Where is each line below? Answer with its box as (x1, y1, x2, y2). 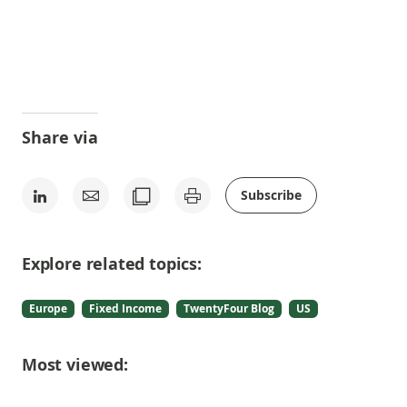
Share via (22, 126, 98, 149)
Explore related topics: (22, 253, 202, 275)
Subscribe (241, 186, 302, 203)
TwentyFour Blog (184, 301, 274, 316)
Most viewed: (22, 353, 128, 376)
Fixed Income (89, 301, 162, 316)
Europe (29, 301, 67, 316)
